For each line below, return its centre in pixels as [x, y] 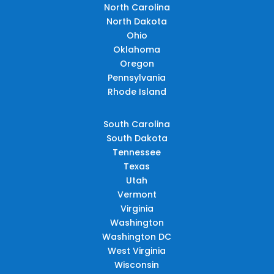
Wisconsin [137, 265]
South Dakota [137, 138]
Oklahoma [137, 49]
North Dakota [137, 21]
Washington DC [137, 236]
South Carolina [137, 124]
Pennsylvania [137, 77]
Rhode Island [137, 91]
